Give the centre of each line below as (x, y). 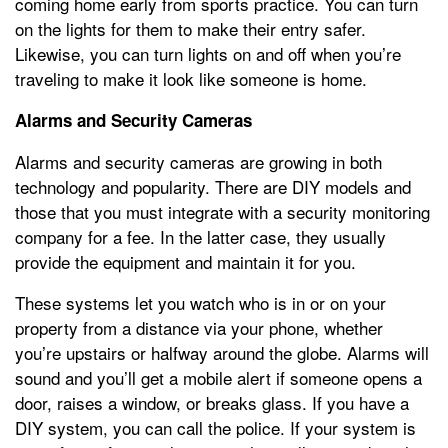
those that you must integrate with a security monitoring (222, 212)
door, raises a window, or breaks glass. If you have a (212, 403)
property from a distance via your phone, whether (199, 328)
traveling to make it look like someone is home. (191, 79)
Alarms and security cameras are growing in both (198, 162)
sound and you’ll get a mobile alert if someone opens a (218, 378)
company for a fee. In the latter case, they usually (200, 237)
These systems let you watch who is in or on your (200, 303)
